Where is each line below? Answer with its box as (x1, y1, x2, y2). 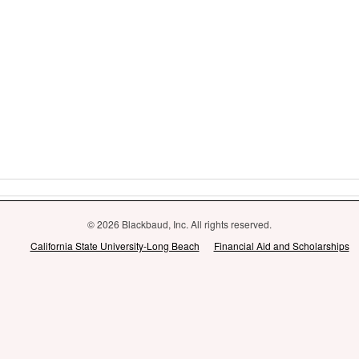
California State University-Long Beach (30, 239, 200, 252)
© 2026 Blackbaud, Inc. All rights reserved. (87, 217, 272, 231)
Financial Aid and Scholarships (213, 239, 349, 252)
